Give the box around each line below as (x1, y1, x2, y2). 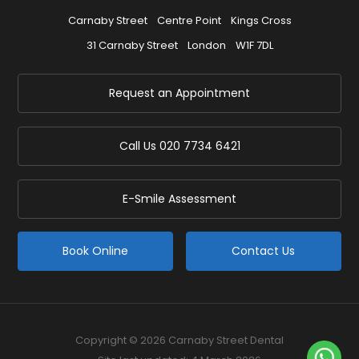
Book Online (63, 243, 129, 260)
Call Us (119, 137, 159, 154)
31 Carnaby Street (86, 37, 178, 53)
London (187, 37, 226, 53)
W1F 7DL (235, 37, 273, 53)
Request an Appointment (109, 84, 250, 101)
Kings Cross (230, 12, 292, 28)
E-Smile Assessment (123, 190, 236, 207)
